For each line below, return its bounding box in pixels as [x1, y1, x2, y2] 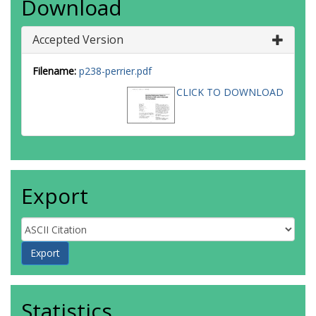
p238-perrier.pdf [79, 64, 152, 78]
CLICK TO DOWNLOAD [176, 85, 284, 99]
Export [21, 181, 88, 210]
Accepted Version [32, 32, 123, 47]
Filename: [32, 64, 76, 78]
